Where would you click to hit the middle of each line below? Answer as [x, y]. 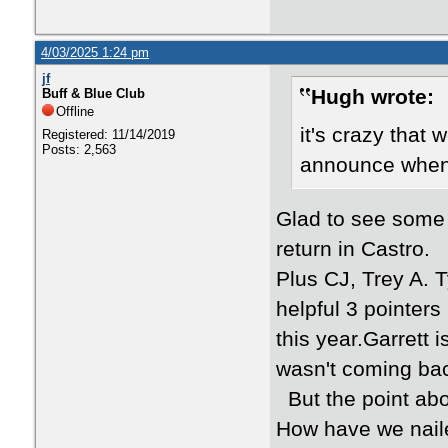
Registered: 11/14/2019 [108, 134]
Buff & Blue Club [93, 93]
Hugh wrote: [372, 97]
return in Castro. [353, 249]
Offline [75, 111]
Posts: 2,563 [79, 149]
